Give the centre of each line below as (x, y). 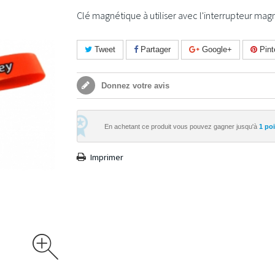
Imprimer (107, 157)
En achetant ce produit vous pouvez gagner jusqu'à (181, 126)
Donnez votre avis (134, 86)
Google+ (215, 49)
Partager (154, 49)
